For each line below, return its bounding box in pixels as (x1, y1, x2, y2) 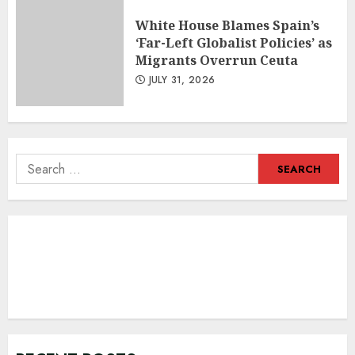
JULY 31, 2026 (145, 73, 216, 88)
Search (15, 154, 57, 173)
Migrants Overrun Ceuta (136, 52, 298, 70)
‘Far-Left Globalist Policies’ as (136, 34, 332, 52)
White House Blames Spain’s (136, 17, 319, 35)
